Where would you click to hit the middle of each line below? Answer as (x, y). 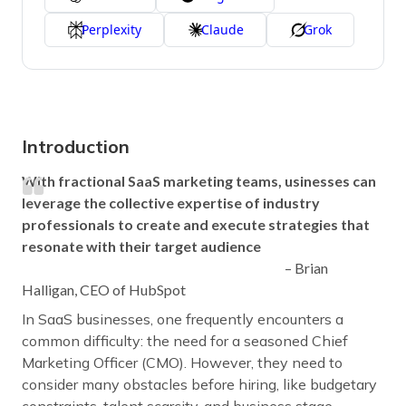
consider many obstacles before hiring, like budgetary (199, 384)
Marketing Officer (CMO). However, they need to (182, 362)
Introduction (76, 146)
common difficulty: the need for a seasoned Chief (185, 340)
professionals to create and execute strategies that (196, 224)
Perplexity (111, 29)
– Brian (306, 267)
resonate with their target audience (141, 246)
